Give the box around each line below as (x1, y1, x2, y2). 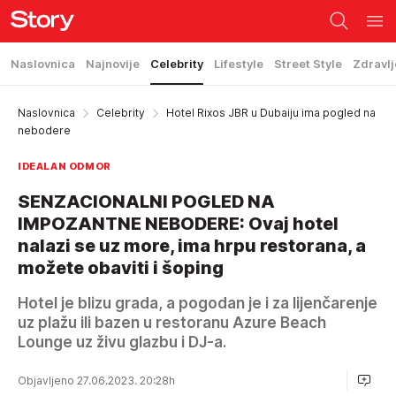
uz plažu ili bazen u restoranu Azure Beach (18, 314, 326, 331)
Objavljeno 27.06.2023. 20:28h (18, 373, 178, 387)
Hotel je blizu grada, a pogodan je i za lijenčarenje (18, 294, 377, 312)
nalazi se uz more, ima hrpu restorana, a (18, 235, 366, 256)
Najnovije (86, 57, 140, 71)
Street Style (274, 57, 342, 71)
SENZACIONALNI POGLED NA (18, 191, 275, 212)
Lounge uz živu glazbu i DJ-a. (18, 333, 226, 351)
